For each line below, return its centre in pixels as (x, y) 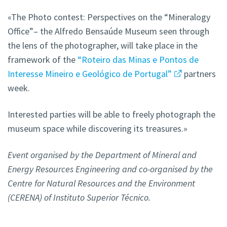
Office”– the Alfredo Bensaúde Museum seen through (108, 31)
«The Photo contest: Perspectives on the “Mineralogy (109, 17)
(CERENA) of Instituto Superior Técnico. (79, 198)
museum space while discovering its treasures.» (98, 129)
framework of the (43, 60)
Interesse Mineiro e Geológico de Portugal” (90, 74)
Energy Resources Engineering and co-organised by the (110, 169)
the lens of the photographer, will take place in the (103, 46)
